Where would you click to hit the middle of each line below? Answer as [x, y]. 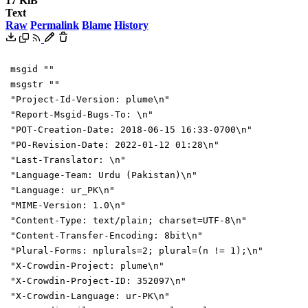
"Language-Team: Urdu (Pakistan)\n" [104, 175]
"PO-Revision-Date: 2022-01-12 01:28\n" [115, 144]
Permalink [55, 25]
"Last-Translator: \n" [68, 159]
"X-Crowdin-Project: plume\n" [87, 265]
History [131, 25]
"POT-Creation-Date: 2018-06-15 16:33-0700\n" [131, 129]
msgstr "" [35, 84]
